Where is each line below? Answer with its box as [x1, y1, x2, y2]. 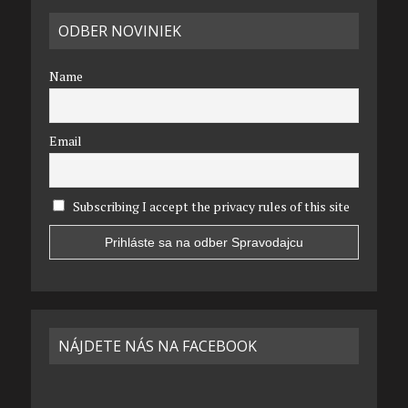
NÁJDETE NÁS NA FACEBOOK [57, 335, 257, 356]
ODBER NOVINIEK [57, 21, 181, 41]
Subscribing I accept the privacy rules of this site [69, 198, 350, 215]
